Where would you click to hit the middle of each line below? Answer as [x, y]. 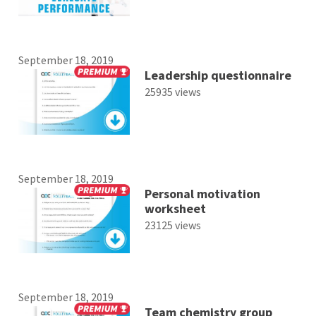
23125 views [172, 225]
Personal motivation [202, 194]
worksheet [175, 209]
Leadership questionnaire [218, 75]
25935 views [172, 91]
